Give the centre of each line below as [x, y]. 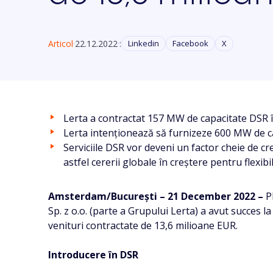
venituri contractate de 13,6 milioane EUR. [143, 225]
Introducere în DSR [94, 255]
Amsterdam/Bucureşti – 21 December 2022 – [157, 196]
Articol [61, 43]
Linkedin [144, 43]
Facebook [191, 43]
